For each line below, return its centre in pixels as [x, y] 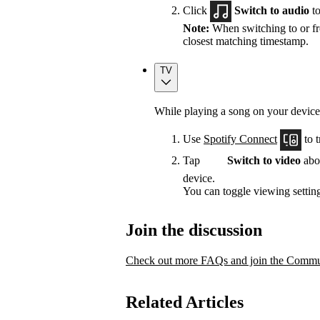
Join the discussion [194, 230]
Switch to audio [270, 10]
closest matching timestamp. [246, 41]
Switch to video [264, 160]
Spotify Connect [240, 139]
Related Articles [185, 302]
